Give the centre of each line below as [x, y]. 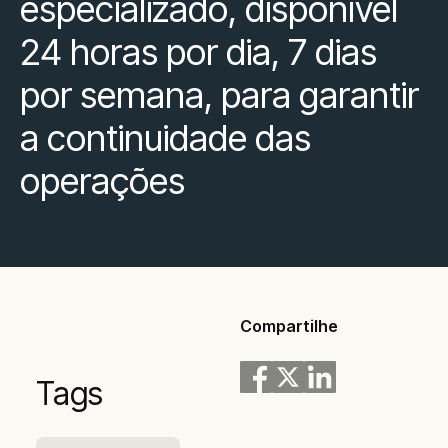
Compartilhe [289, 326]
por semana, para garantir [219, 95]
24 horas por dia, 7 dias [198, 52]
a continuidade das [165, 138]
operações [102, 181]
